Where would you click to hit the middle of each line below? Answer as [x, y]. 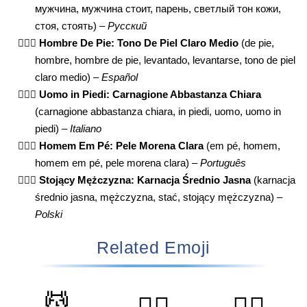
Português [223, 163]
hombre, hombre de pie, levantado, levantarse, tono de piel [165, 61]
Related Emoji [153, 248]
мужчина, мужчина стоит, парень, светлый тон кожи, [158, 9]
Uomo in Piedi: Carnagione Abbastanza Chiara [150, 95]
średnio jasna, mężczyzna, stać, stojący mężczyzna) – [159, 198]
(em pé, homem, [242, 146]
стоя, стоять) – [72, 26]
